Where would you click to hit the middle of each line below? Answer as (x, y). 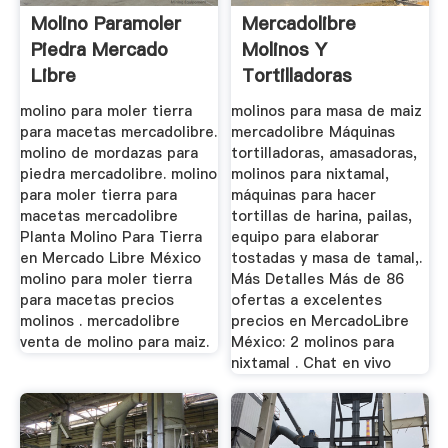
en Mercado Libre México (110, 257)
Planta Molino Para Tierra (110, 236)
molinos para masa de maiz (327, 110)
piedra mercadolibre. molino (118, 173)
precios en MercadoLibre (320, 320)
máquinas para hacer (304, 194)
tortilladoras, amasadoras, (324, 152)
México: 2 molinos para (313, 341)
